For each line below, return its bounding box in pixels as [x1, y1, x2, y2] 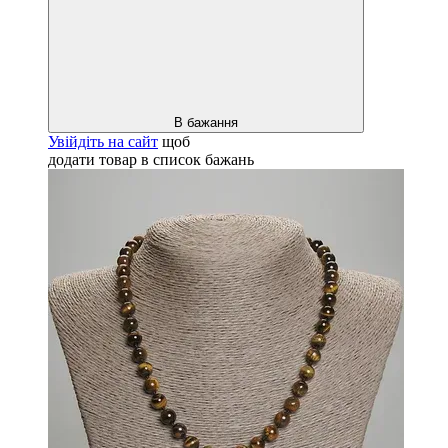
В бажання [174, 114, 238, 130]
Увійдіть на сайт [48, 132, 158, 150]
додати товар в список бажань [48, 150, 254, 168]
